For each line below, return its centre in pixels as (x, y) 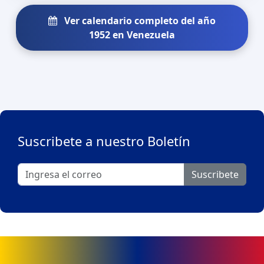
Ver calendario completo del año (139, 20)
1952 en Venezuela (132, 34)
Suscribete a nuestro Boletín (104, 141)
